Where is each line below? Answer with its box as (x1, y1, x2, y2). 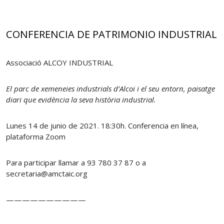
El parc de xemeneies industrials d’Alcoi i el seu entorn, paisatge (6, 83, 215, 93)
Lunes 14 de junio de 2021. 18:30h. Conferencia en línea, (6, 120, 198, 130)
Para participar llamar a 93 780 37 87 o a (6, 157, 146, 167)
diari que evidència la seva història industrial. (6, 94, 156, 104)
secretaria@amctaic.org (6, 168, 87, 178)
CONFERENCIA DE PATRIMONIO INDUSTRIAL (6, 27, 217, 41)
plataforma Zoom (6, 131, 65, 141)
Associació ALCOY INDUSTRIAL (6, 57, 113, 67)
